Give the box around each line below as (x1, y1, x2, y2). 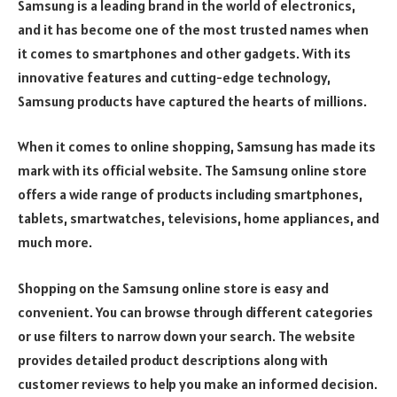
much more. (18, 233, 92, 252)
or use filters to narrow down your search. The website (18, 326, 355, 345)
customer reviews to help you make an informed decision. (18, 374, 378, 393)
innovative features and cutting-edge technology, (18, 67, 331, 86)
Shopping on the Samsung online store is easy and (18, 278, 329, 297)
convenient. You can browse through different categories (18, 302, 373, 321)
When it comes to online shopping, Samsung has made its (18, 137, 376, 156)
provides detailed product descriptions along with (18, 350, 328, 369)
